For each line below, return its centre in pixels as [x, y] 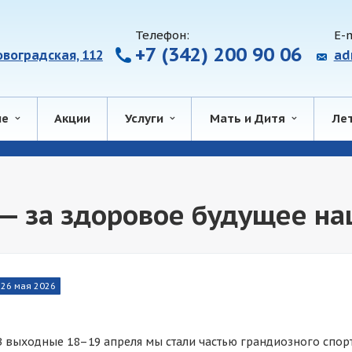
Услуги [147, 118]
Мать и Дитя [250, 118]
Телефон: [162, 35]
